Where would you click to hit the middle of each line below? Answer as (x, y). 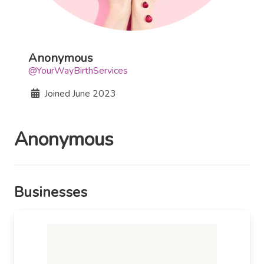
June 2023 (94, 94)
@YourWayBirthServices (78, 71)
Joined (57, 94)
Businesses (51, 192)
